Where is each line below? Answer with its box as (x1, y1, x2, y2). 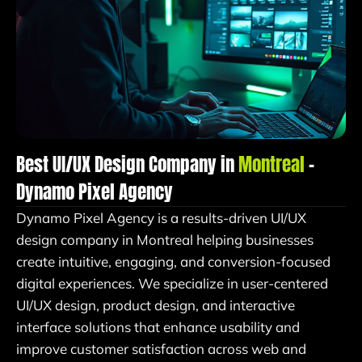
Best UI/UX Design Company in (16, 150, 238, 179)
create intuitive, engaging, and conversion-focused (16, 253, 330, 271)
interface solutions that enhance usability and (16, 318, 300, 336)
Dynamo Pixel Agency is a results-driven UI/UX (16, 209, 306, 227)
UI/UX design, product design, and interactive (16, 297, 295, 314)
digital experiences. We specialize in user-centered (16, 275, 328, 293)
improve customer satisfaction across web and (16, 340, 306, 358)
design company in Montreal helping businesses (16, 231, 314, 249)
